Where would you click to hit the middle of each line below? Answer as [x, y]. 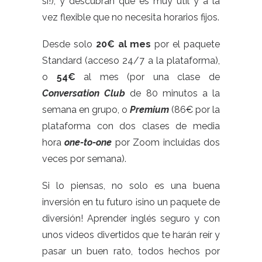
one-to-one [88, 142]
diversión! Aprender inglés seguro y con [131, 218]
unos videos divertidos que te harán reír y [131, 235]
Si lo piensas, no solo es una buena [131, 186]
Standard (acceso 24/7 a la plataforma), [131, 61]
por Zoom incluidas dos [166, 142]
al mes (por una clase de [148, 77]
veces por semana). [84, 159]
